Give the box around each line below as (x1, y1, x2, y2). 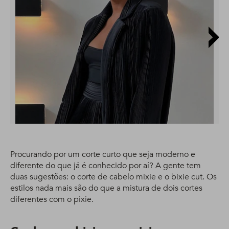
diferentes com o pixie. (10, 194, 94, 205)
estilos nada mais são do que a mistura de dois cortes (10, 182, 202, 194)
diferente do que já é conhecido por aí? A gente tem (10, 160, 201, 172)
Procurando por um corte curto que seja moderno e (10, 149, 195, 161)
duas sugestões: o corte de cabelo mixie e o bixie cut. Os (10, 171, 217, 183)
